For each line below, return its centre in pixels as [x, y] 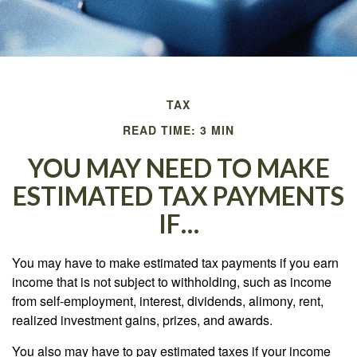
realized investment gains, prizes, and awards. [142, 320]
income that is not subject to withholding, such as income [172, 282]
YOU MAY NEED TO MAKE [178, 168]
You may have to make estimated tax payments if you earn [175, 263]
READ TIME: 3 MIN [178, 130]
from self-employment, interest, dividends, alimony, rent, [168, 301]
